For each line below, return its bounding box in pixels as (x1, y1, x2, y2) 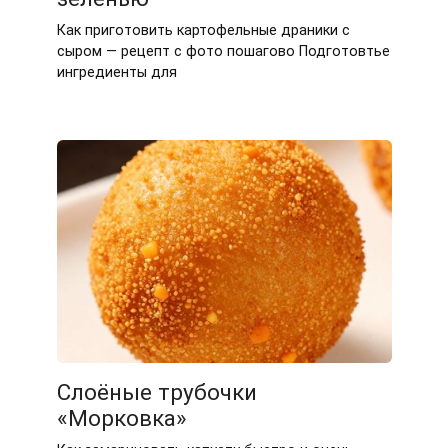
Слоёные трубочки (56, 378, 257, 405)
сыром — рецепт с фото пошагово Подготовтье (56, 43, 390, 61)
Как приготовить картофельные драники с (56, 22, 350, 40)
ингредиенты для (56, 64, 177, 82)
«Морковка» (56, 404, 187, 431)
